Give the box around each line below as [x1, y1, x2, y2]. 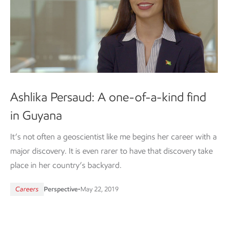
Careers [15, 185, 39, 193]
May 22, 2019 [80, 185, 119, 193]
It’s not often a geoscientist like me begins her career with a [10, 131, 217, 141]
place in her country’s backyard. [10, 160, 122, 170]
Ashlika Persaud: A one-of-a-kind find [10, 89, 206, 104]
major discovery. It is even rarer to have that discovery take [10, 146, 213, 156]
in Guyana [10, 107, 62, 123]
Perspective [44, 185, 78, 193]
